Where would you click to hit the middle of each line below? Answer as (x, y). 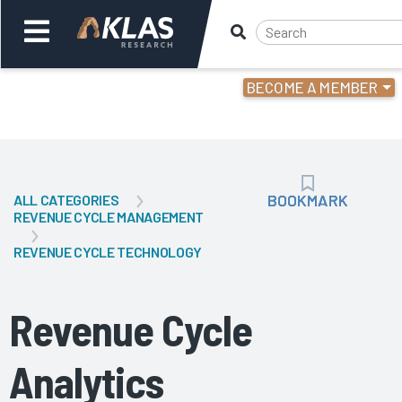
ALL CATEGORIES (66, 200)
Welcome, (41, 90)
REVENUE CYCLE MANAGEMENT (109, 217)
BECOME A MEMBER (312, 87)
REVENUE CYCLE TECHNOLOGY (108, 251)
